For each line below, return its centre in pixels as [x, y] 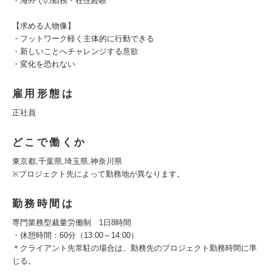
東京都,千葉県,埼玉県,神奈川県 [67, 161]
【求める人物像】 [44, 26]
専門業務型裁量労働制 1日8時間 [72, 223]
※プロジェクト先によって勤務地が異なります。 [98, 174]
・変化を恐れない [44, 64]
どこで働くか [49, 142]
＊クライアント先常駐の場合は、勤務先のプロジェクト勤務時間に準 [134, 248]
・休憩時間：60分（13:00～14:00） [75, 235]
